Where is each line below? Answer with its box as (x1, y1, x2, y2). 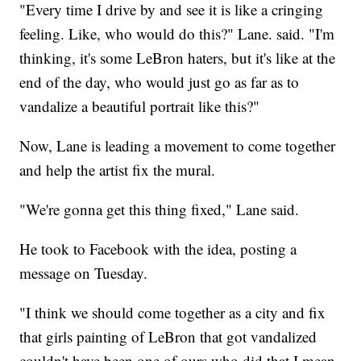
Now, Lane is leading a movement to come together (19, 135, 336, 156)
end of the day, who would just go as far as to (19, 72, 300, 93)
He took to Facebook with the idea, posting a (19, 239, 297, 259)
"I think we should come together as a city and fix (19, 302, 326, 323)
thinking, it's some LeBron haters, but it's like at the (19, 48, 336, 68)
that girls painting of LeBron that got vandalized (19, 326, 317, 347)
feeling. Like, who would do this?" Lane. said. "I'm (19, 23, 335, 44)
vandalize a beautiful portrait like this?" (19, 96, 260, 117)
